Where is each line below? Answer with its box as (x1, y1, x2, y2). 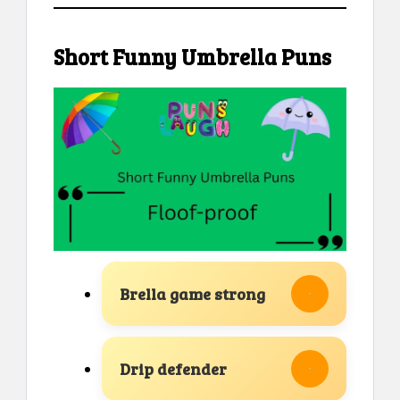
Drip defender (120, 358, 227, 380)
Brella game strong (120, 283, 265, 305)
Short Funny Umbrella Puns (54, 42, 331, 72)
